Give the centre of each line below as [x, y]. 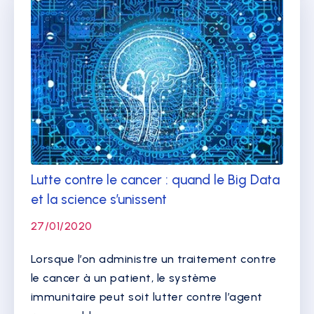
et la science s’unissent [99, 199]
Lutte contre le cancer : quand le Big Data [155, 179]
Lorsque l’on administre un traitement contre [154, 259]
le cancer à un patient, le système [124, 278]
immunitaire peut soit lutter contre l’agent [147, 296]
